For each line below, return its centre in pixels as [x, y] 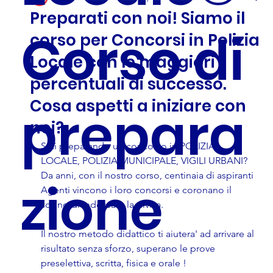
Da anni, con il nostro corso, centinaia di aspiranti [148, 175]
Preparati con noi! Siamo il [137, 18]
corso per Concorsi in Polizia [144, 40]
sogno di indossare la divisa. [102, 204]
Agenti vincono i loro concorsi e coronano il [137, 190]
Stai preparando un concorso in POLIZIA [129, 146]
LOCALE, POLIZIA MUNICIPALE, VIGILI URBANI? [144, 161]
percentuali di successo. [128, 84]
